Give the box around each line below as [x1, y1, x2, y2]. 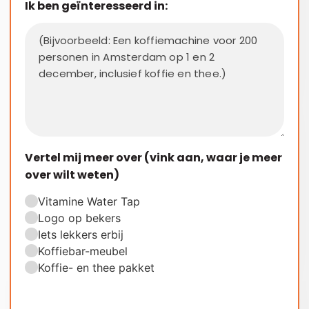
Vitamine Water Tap [38, 194, 141, 208]
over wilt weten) [25, 167, 119, 183]
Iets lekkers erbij [38, 227, 124, 241]
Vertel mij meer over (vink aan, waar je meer [25, 150, 282, 166]
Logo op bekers [38, 210, 121, 225]
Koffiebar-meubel [38, 243, 128, 258]
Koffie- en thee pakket [38, 260, 155, 275]
